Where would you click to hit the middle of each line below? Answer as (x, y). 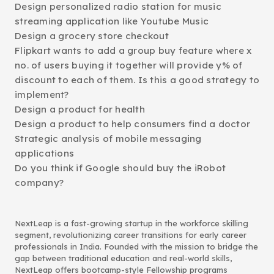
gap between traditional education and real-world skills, (123, 258)
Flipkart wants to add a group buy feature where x (133, 50)
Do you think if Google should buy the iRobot (120, 168)
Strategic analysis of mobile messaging (108, 139)
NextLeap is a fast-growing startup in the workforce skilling (131, 223)
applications (44, 153)
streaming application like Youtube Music (112, 21)
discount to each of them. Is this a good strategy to (137, 80)
